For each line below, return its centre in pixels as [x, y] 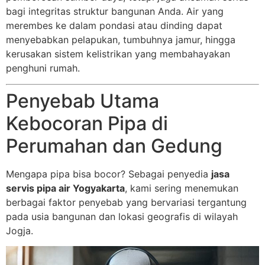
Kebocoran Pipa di [87, 123]
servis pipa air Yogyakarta [65, 188]
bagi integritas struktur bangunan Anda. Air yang [115, 12]
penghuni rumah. [43, 68]
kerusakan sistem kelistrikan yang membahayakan [118, 54]
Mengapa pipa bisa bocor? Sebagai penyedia [109, 174]
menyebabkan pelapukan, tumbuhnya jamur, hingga [121, 40]
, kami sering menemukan [182, 188]
